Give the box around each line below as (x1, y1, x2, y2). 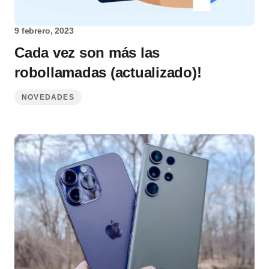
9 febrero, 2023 (14, 26, 74, 36)
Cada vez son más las (14, 44, 160, 61)
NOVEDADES (22, 93, 74, 102)
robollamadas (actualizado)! (14, 64, 202, 81)
